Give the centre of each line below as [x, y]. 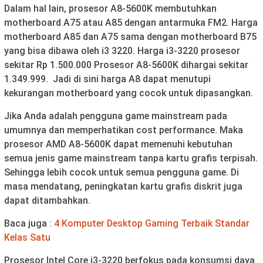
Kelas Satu [27, 237]
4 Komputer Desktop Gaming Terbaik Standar [152, 223]
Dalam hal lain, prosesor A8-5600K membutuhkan [110, 8]
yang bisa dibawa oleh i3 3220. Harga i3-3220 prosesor [122, 50]
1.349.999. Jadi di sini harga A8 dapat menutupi [107, 79]
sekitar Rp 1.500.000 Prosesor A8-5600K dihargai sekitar [126, 65]
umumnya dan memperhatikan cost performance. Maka [124, 130]
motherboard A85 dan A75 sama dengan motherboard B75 [130, 36]
